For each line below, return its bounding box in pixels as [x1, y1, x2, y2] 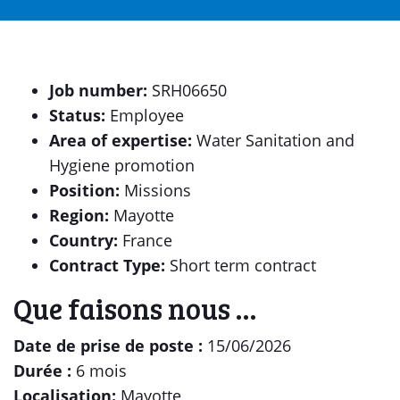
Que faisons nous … [13, 289, 256, 328]
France [118, 229, 172, 251]
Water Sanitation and [192, 129, 354, 151]
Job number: [49, 79, 147, 101]
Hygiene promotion [49, 154, 195, 176]
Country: [49, 229, 118, 251]
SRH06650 [147, 79, 227, 101]
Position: [49, 179, 120, 201]
